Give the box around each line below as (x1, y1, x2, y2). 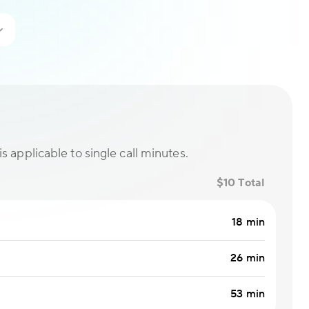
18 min (232, 215, 265, 229)
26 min (230, 251, 265, 265)
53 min (230, 287, 265, 301)
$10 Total (217, 176, 264, 190)
